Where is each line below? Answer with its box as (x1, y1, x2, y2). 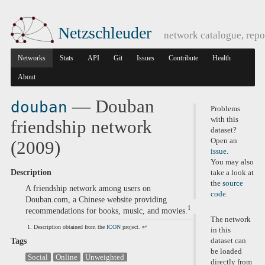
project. (121, 223, 142, 230)
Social (28, 252, 49, 261)
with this (211, 115, 239, 124)
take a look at (211, 169, 254, 177)
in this (211, 226, 231, 235)
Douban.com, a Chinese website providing (25, 195, 167, 204)
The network (211, 215, 251, 224)
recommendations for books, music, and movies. (25, 206, 188, 215)
